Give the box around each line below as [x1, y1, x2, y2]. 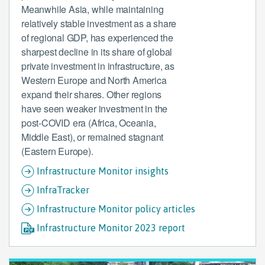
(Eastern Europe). [21, 144, 93, 158]
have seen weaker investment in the [21, 102, 168, 115]
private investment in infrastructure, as [21, 59, 175, 73]
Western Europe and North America [21, 73, 167, 87]
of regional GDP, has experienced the [21, 31, 173, 44]
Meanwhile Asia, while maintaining [21, 2, 164, 16]
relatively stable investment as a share [21, 17, 177, 30]
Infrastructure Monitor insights [37, 166, 169, 176]
